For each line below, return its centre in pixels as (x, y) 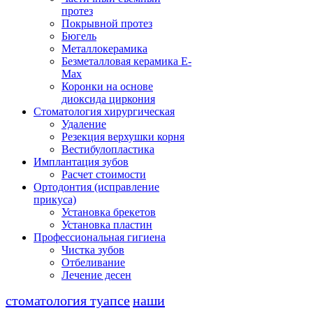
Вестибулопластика (108, 149)
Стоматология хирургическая (104, 111)
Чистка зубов (93, 249)
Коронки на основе (107, 86)
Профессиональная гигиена (100, 237)
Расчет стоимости (104, 174)
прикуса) (55, 199)
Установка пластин (107, 224)
